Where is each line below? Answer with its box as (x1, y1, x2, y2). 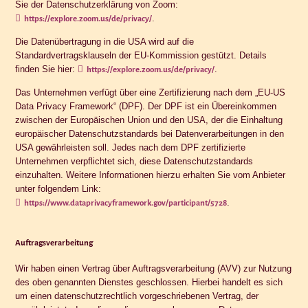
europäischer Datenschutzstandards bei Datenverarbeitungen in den (15, 128, 285, 139)
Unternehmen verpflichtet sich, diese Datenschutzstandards (15, 155, 254, 166)
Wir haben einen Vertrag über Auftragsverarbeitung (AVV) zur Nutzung (15, 263, 292, 274)
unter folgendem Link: (15, 183, 102, 194)
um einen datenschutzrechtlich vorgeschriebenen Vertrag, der (15, 290, 259, 301)
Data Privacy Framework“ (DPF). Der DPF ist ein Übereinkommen (15, 100, 277, 111)
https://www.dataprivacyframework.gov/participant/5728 (24, 198, 228, 208)
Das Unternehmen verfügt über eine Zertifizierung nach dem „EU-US (15, 87, 286, 98)
